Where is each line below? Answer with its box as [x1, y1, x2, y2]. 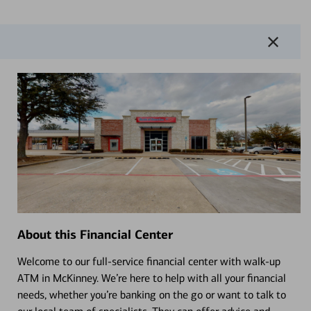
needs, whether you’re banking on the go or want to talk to [17, 287, 286, 301]
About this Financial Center [17, 226, 173, 242]
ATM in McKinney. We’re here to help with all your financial [17, 271, 286, 285]
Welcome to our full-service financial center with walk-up [17, 254, 280, 268]
